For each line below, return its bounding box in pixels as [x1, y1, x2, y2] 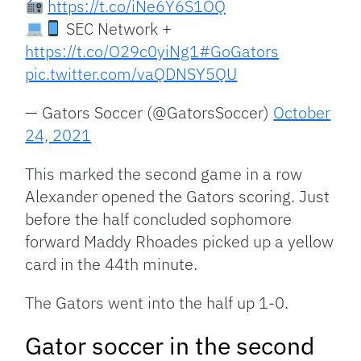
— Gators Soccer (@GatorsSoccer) [25, 102, 274, 124]
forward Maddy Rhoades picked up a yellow [25, 230, 334, 253]
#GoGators [199, 40, 280, 63]
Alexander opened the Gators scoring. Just [25, 185, 330, 208]
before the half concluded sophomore [25, 208, 293, 230]
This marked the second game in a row [25, 163, 303, 185]
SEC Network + [61, 18, 172, 40]
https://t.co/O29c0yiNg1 [25, 40, 200, 63]
